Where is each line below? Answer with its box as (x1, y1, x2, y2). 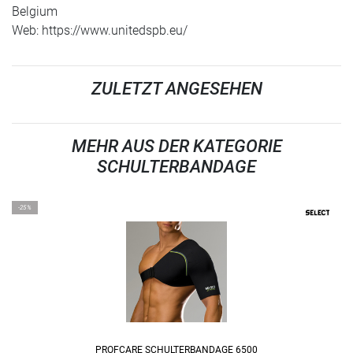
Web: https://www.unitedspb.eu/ (12, 23, 188, 39)
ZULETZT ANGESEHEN (91, 79, 262, 99)
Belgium (12, 4, 58, 20)
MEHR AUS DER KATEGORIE (71, 136, 282, 157)
